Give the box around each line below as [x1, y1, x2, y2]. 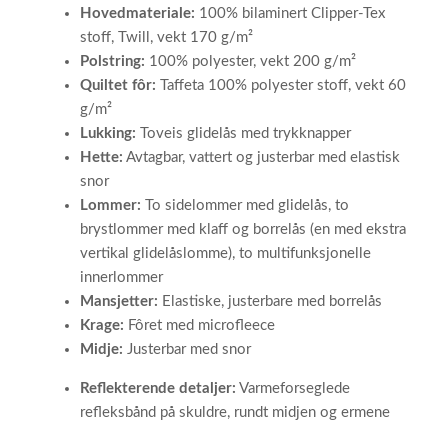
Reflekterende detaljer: [80, 381, 236, 397]
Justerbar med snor [123, 342, 251, 358]
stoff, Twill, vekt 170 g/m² [80, 30, 253, 46]
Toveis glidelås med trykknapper [136, 126, 351, 142]
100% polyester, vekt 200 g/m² [145, 54, 356, 70]
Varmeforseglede [236, 381, 350, 397]
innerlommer [80, 270, 163, 286]
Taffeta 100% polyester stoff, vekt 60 [156, 78, 406, 94]
